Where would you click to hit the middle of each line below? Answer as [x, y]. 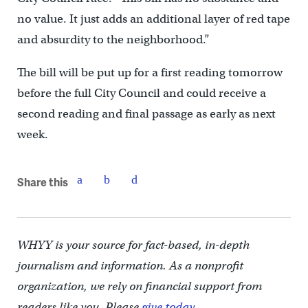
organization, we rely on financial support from [139, 287]
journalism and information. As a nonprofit [130, 266]
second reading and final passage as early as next [146, 114]
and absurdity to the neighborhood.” [113, 40]
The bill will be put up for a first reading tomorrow [150, 73]
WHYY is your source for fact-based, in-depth [133, 245]
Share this [42, 181]
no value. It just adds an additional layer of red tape [153, 19]
